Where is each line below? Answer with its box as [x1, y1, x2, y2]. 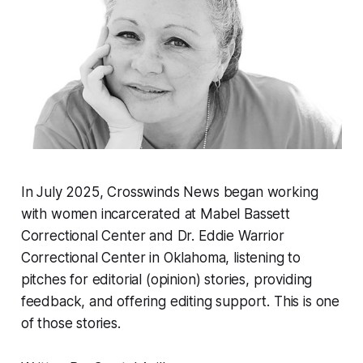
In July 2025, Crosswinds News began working [20, 184, 318, 201]
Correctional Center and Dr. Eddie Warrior [20, 228, 284, 245]
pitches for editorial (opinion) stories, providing [20, 271, 313, 288]
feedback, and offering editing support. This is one [20, 293, 340, 310]
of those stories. [20, 315, 121, 332]
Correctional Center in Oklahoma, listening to [20, 250, 301, 267]
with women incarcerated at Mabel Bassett [20, 206, 290, 223]
